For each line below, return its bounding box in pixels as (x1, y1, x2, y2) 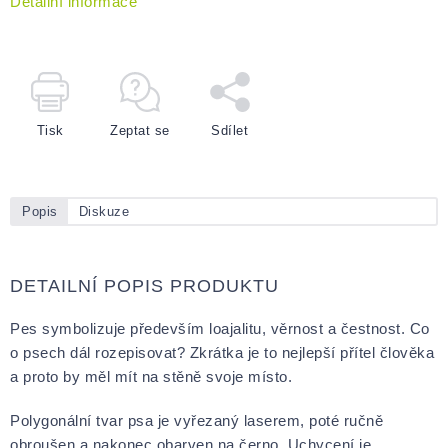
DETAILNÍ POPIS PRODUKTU (10, 275, 279, 296)
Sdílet (211, 122, 248, 138)
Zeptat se (110, 122, 170, 138)
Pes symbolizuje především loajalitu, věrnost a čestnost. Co (10, 319, 430, 337)
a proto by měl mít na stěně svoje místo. (10, 367, 292, 385)
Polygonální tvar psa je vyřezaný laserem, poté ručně (10, 411, 383, 429)
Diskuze (78, 203, 129, 219)
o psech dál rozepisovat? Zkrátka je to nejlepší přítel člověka (10, 343, 434, 361)
